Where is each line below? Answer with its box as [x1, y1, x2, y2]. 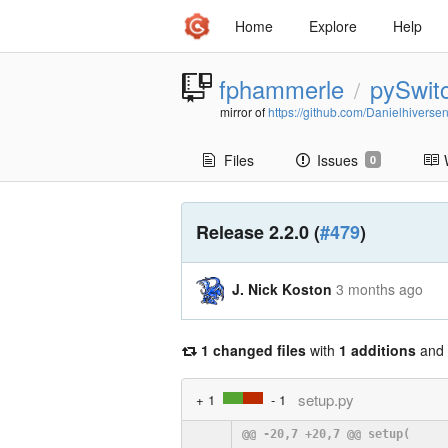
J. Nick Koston [231, 278, 332, 299]
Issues [317, 150, 358, 170]
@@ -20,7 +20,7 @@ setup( [242, 426, 410, 441]
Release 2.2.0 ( [196, 219, 320, 245]
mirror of [220, 103, 268, 120]
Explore [309, 16, 357, 36]
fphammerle [219, 72, 344, 106]
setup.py [298, 388, 354, 410]
